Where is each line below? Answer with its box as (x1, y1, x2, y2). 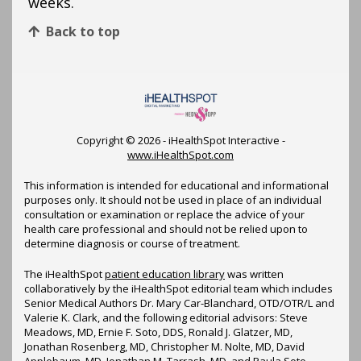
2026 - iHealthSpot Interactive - (137, 132, 285, 147)
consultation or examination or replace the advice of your (24, 206, 305, 222)
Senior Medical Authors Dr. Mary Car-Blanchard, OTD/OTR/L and (24, 295, 334, 310)
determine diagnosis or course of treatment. (24, 235, 240, 251)
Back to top (46, 23, 120, 40)
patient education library (105, 266, 225, 281)
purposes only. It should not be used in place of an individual (24, 192, 322, 207)
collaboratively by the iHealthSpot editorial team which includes (24, 280, 333, 296)
